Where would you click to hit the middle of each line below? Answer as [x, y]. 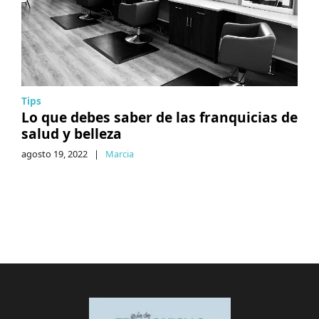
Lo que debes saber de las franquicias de [159, 117]
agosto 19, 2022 [54, 153]
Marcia [120, 153]
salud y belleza [72, 133]
